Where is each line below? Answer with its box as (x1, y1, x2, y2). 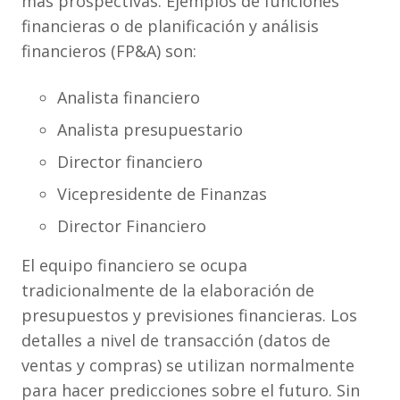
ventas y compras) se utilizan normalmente (21, 354, 354, 376)
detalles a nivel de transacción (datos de (21, 329, 330, 351)
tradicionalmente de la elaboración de (21, 279, 314, 301)
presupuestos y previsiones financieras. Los (21, 304, 357, 326)
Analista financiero (57, 87, 200, 108)
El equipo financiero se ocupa (21, 254, 247, 276)
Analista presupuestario (57, 119, 243, 140)
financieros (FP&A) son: (21, 40, 196, 62)
